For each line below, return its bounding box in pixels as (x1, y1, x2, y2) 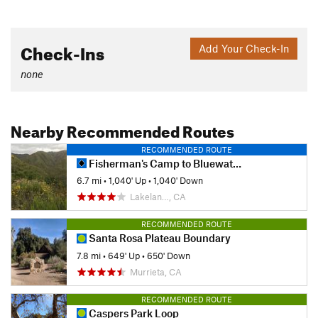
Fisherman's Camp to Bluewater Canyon (87, 156, 233, 170)
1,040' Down (153, 174, 203, 186)
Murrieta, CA (130, 266, 182, 278)
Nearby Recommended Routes (11, 116, 234, 141)
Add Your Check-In (198, 41, 290, 55)
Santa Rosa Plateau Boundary (87, 231, 231, 245)
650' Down (147, 249, 190, 261)
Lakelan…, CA (130, 191, 186, 203)
